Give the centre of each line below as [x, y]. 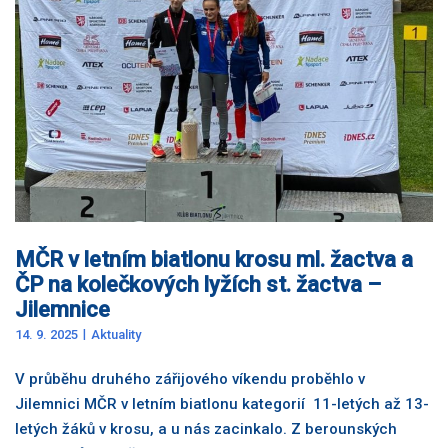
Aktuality [116, 334]
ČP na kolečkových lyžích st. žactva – [198, 284]
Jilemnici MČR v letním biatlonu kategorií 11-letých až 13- [222, 403]
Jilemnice [62, 309]
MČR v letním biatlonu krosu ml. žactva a [214, 259]
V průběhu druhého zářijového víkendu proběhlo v [190, 378]
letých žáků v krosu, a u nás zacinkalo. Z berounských [206, 428]
